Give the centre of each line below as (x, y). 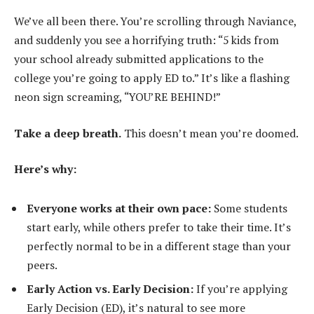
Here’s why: (45, 169)
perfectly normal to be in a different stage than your (159, 246)
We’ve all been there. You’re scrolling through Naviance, (155, 21)
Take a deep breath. (68, 133)
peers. (42, 265)
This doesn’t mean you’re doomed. (210, 133)
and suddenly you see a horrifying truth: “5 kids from (146, 40)
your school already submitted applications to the (139, 59)
